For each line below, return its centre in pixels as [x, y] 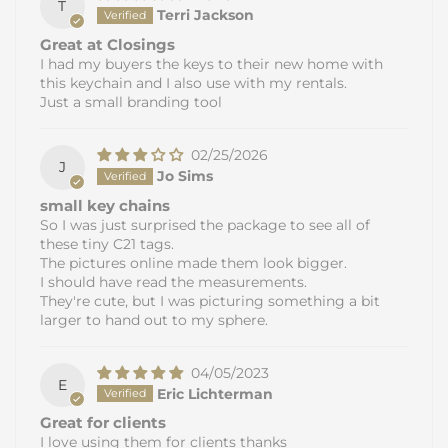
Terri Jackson [205, 15]
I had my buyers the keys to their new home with [211, 63]
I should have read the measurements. [173, 281]
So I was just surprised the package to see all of [205, 224]
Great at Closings [107, 44]
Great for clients [103, 423]
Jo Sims [184, 175]
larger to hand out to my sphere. [154, 319]
